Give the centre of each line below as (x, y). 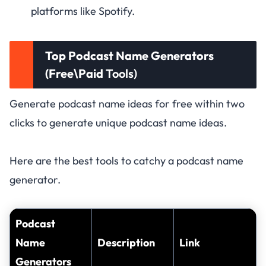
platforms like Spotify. (83, 11)
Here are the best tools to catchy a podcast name (126, 160)
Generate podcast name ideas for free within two (127, 103)
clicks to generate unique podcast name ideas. (118, 122)
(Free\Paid (74, 73)
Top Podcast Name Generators (129, 55)
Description (126, 242)
